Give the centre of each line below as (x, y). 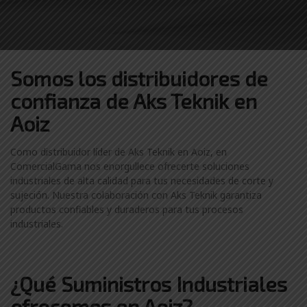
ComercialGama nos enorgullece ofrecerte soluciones (130, 166)
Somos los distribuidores (127, 78)
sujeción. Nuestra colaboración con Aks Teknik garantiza (136, 195)
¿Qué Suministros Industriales (149, 284)
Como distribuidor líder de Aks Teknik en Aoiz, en (119, 152)
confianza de (72, 101)
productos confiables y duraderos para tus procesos (127, 209)
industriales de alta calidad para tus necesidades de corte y (142, 181)
